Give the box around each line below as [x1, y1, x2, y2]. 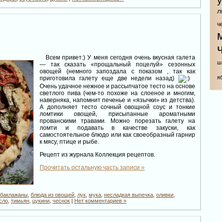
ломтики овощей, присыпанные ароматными [40, 110, 195, 117]
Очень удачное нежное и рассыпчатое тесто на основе [40, 82, 195, 90]
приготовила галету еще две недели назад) [40, 74, 179, 82]
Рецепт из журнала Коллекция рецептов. [40, 151, 155, 158]
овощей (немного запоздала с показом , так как [40, 67, 195, 75]
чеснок [53, 197, 70, 204]
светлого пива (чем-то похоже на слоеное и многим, [40, 89, 195, 97]
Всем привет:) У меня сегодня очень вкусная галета [40, 54, 195, 61]
